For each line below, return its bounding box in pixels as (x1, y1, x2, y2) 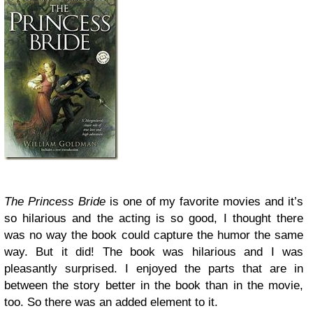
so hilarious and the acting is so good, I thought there (4, 212, 303, 225)
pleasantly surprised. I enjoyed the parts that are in (4, 262, 303, 275)
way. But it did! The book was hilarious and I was (4, 245, 303, 259)
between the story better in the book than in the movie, (4, 279, 303, 292)
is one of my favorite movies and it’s (105, 195, 304, 208)
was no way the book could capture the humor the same (4, 228, 303, 242)
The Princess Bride (4, 195, 105, 208)
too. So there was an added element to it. (4, 296, 218, 309)
